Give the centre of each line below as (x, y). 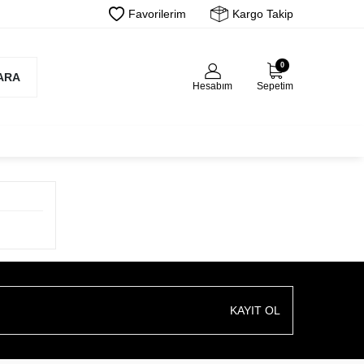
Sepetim (275, 86)
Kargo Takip (263, 14)
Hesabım (212, 86)
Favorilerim (157, 14)
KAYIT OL (255, 310)
